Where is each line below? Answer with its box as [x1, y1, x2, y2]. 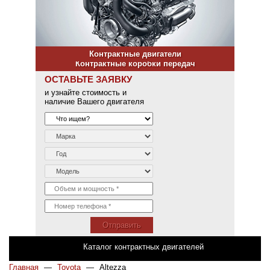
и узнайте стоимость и [45, 87, 127, 97]
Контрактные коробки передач [75, 58, 195, 68]
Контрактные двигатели [89, 49, 181, 58]
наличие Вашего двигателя [45, 96, 144, 106]
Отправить [102, 220, 141, 230]
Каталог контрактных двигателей [83, 242, 204, 251]
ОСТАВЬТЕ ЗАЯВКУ [45, 74, 132, 84]
